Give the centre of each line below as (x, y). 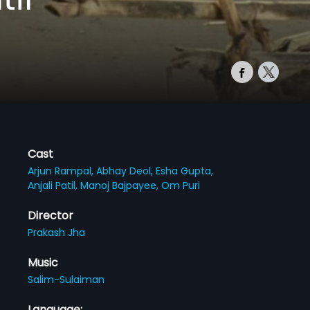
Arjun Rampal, (62, 171)
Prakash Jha (57, 232)
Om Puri (181, 185)
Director (51, 215)
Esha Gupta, (185, 171)
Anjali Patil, (54, 185)
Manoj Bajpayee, (121, 185)
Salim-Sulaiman (66, 279)
